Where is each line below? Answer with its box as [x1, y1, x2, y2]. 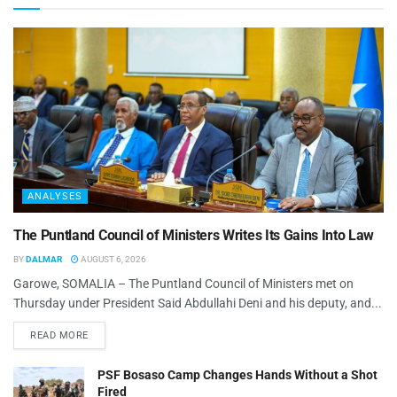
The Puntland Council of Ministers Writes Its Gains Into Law [13, 227, 375, 245]
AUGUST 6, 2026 [79, 254, 146, 265]
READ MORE [30, 330, 89, 342]
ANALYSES [27, 191, 82, 203]
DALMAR [26, 254, 62, 265]
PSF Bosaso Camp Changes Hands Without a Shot [97, 368, 378, 383]
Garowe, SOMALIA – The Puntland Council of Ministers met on [13, 276, 354, 292]
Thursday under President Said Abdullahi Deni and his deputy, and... [13, 296, 382, 311]
